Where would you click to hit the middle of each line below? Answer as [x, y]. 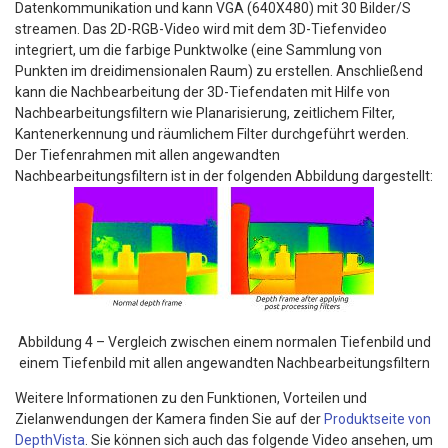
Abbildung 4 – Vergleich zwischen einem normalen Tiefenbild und [224, 341]
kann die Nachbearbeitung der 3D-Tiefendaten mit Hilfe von [202, 91]
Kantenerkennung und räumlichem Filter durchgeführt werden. [212, 133]
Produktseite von [377, 418]
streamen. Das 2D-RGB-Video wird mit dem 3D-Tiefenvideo [201, 28]
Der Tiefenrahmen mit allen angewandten [147, 154]
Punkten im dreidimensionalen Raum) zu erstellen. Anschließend [219, 70]
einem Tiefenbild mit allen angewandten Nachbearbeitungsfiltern [224, 362]
